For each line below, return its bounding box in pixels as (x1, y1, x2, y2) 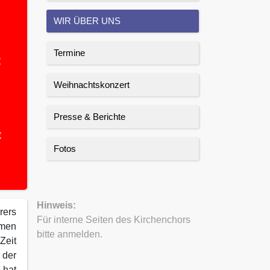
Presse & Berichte (54, 111, 125, 122)
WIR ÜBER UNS (54, 15, 121, 26)
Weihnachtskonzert (54, 79, 130, 90)
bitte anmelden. (37, 228, 102, 239)
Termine (54, 47, 85, 58)
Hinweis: (37, 199, 76, 210)
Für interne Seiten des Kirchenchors (37, 214, 190, 225)
